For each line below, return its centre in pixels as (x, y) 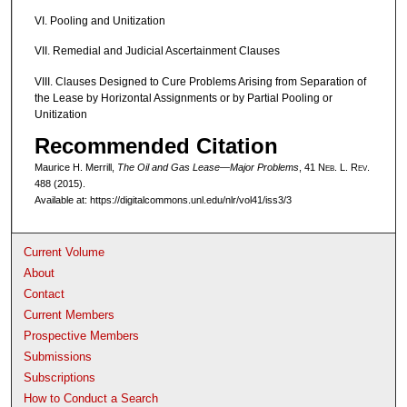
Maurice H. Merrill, (75, 168)
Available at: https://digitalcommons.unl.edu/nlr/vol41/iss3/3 (163, 200)
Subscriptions (60, 377)
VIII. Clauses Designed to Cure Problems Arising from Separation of (200, 81)
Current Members (69, 314)
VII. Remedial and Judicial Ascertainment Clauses (157, 51)
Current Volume (65, 252)
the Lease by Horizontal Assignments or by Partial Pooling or (183, 98)
